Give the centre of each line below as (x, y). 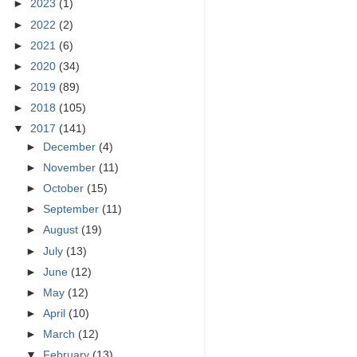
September (73, 210)
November (71, 168)
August (63, 230)
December (71, 147)
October (65, 189)
